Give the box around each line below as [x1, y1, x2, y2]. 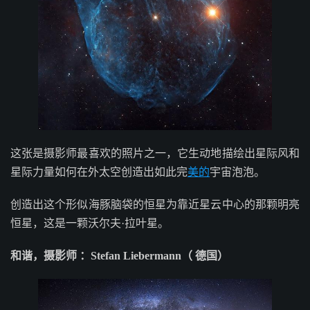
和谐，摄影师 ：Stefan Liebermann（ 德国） [10, 250, 228, 262]
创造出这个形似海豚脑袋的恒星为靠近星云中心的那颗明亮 [10, 199, 300, 211]
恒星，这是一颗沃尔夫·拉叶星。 [10, 217, 169, 230]
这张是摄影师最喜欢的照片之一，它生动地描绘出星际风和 [10, 147, 300, 160]
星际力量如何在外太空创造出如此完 [10, 166, 188, 179]
